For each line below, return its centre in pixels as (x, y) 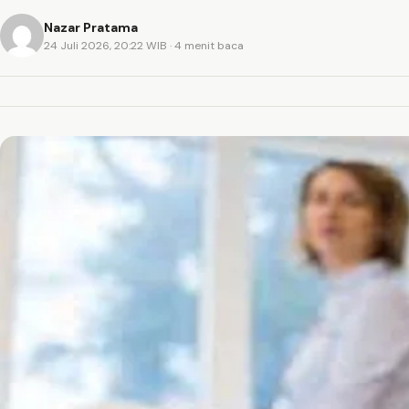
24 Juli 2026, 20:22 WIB (107, 45)
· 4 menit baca (207, 45)
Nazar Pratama (91, 27)
